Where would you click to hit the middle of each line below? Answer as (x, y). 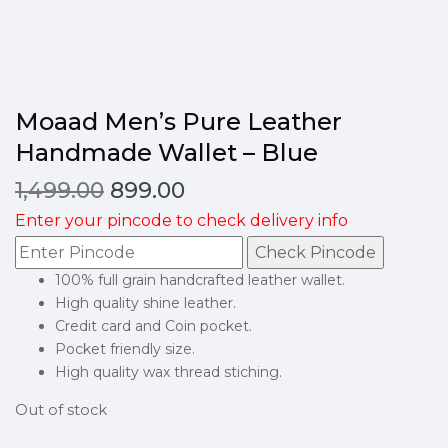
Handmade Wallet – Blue (166, 152)
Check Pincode (315, 252)
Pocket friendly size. (125, 349)
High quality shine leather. (145, 303)
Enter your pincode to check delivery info (181, 220)
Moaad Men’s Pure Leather (178, 121)
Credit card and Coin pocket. (153, 326)
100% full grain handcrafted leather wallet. (200, 280)
